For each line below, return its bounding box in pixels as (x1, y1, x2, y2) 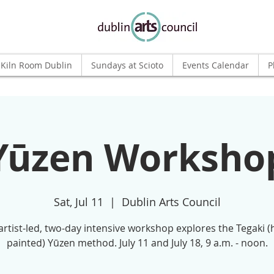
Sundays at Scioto (91, 59, 163, 71)
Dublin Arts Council (121, 194, 221, 209)
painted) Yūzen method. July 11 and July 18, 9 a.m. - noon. (6, 236, 268, 250)
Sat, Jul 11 (53, 194, 103, 209)
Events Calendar (182, 59, 249, 71)
